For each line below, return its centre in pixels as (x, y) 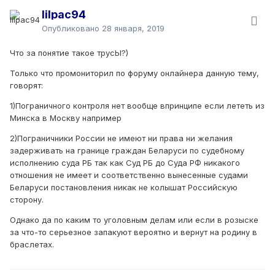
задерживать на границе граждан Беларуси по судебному (127, 151)
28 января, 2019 (133, 29)
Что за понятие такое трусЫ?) (70, 53)
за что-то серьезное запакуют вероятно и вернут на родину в (134, 232)
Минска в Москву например (66, 118)
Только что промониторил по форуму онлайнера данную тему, (134, 73)
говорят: (26, 86)
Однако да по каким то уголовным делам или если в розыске (134, 220)
